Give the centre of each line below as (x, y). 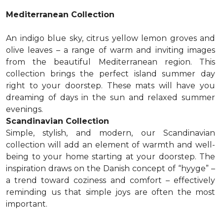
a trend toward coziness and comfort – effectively (110, 180)
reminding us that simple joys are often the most (110, 192)
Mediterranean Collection (60, 15)
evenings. (24, 109)
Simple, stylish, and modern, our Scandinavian (110, 133)
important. (27, 204)
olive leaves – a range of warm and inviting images (110, 50)
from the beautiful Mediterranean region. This (110, 62)
